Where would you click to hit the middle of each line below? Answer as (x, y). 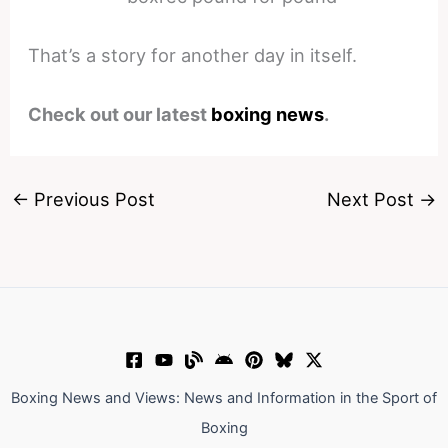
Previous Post (91, 198)
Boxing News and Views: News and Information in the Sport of (224, 398)
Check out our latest (120, 114)
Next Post (373, 198)
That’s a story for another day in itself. (193, 54)
